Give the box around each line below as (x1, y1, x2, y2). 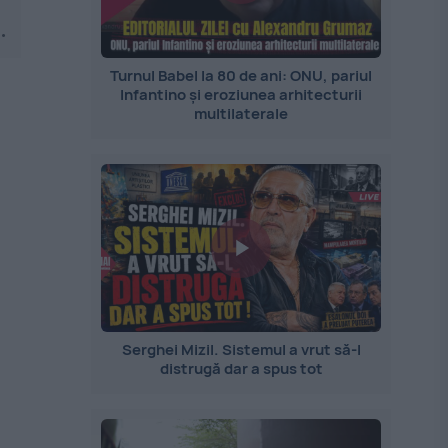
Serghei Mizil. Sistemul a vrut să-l (121, 339, 361, 361)
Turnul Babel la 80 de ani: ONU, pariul (110, 65, 373, 86)
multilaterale (194, 103, 289, 124)
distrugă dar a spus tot (159, 358, 323, 380)
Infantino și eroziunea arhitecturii (120, 84, 363, 105)
